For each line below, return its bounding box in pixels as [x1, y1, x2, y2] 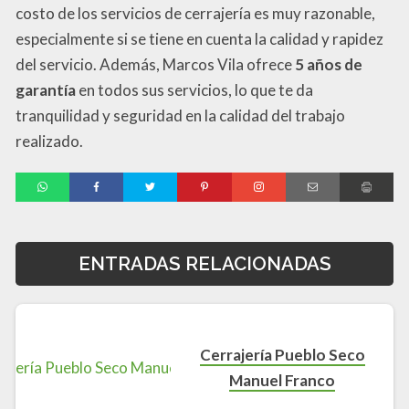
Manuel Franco [229, 371, 336, 391]
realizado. [16, 131, 83, 151]
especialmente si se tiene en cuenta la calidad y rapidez [16, 28, 383, 48]
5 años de [295, 54, 362, 74]
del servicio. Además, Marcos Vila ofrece [16, 54, 295, 74]
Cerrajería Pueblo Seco [199, 345, 365, 365]
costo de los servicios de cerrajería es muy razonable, [16, 3, 375, 23]
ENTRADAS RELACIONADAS [78, 252, 331, 275]
